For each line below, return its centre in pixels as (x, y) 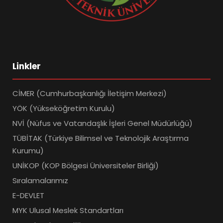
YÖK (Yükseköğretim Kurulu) (64, 109)
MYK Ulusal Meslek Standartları (68, 211)
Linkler (27, 66)
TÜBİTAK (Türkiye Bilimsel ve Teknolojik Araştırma (101, 138)
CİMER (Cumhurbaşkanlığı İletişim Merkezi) (90, 94)
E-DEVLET (28, 196)
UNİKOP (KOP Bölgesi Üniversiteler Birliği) (86, 166)
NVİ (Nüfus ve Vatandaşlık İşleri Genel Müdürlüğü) (103, 123)
